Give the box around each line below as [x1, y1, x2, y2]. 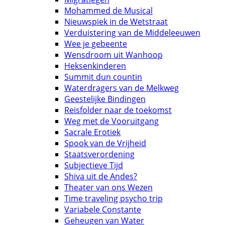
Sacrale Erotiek [64, 126, 121, 138]
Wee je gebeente [64, 38, 127, 49]
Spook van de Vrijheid [64, 137, 146, 149]
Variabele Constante [64, 203, 141, 215]
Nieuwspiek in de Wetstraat [64, 16, 168, 27]
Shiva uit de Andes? [64, 170, 137, 182]
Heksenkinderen [64, 60, 126, 71]
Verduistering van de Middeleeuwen [64, 27, 200, 38]
